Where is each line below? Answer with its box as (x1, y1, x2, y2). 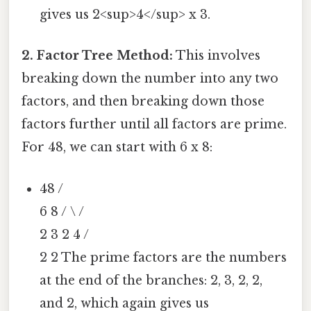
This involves (173, 48, 260, 64)
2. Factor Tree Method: (22, 48, 173, 64)
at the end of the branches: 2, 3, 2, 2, (40, 272, 263, 288)
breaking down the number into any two (22, 71, 278, 87)
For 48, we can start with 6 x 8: (22, 140, 212, 155)
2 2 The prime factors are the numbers (40, 249, 287, 265)
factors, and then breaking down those (22, 94, 264, 110)
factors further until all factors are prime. (22, 117, 287, 133)
